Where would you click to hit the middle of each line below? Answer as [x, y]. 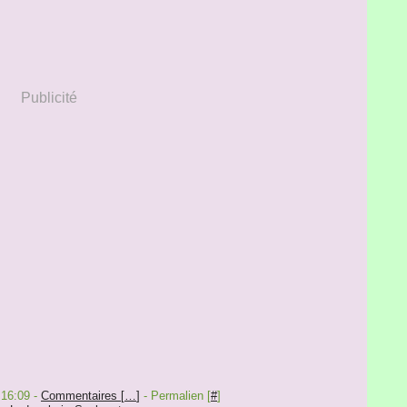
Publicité [49, 98]
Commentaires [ [83, 396]
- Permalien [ [175, 396]
